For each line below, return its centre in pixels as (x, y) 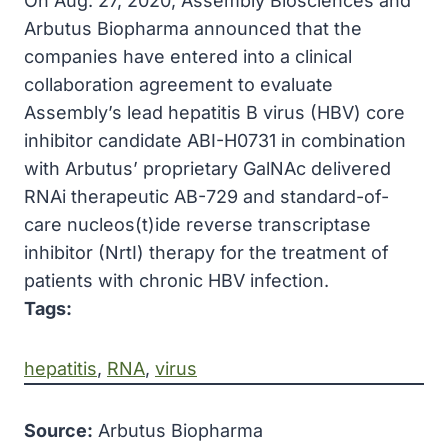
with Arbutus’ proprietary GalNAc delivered (207, 168)
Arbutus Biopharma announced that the (193, 28)
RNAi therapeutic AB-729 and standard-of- (206, 196)
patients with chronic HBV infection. (176, 280)
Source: (58, 430)
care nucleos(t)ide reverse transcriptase (197, 224)
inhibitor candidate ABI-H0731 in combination (215, 140)
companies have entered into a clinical (188, 56)
